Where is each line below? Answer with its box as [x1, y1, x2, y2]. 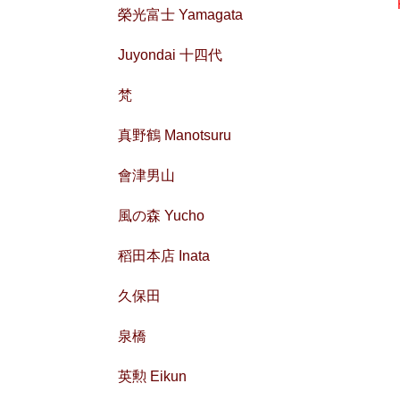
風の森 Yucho [118, 207, 204, 223]
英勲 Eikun [118, 368, 187, 384]
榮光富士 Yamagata [118, 6, 243, 22]
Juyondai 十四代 [118, 46, 222, 62]
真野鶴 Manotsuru [118, 127, 231, 143]
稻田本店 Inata [118, 247, 210, 263]
